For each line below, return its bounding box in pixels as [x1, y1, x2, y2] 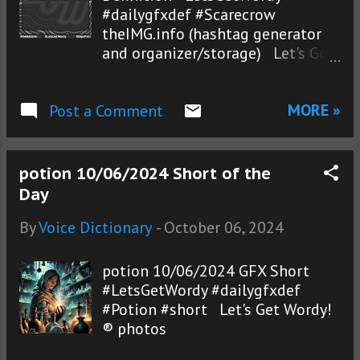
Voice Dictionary [39, 217, 152, 239]
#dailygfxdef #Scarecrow [102, 4, 276, 26]
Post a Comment [49, 100, 163, 122]
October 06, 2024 [164, 217, 284, 239]
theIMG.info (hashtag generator [102, 23, 322, 45]
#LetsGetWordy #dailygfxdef [102, 280, 301, 301]
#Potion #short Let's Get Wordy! [102, 299, 333, 321]
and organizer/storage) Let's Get [102, 43, 334, 64]
